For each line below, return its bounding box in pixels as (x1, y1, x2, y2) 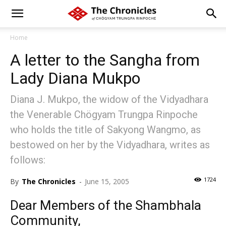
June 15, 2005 (85, 177, 129, 186)
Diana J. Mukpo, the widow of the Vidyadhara (10, 93, 208, 105)
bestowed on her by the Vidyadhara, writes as (10, 139, 210, 151)
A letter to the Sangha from (10, 50, 200, 70)
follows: (10, 154, 45, 166)
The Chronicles (22, 177, 76, 186)
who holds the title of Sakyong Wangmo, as (10, 124, 201, 136)
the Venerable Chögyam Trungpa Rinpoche (10, 108, 198, 121)
